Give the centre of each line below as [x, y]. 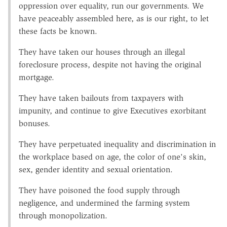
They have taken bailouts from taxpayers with [101, 98]
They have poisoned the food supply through [99, 190]
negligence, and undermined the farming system [104, 203]
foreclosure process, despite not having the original [110, 64]
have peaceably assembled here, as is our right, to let [114, 18]
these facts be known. [58, 31]
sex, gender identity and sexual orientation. [96, 169]
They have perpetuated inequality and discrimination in [117, 144]
